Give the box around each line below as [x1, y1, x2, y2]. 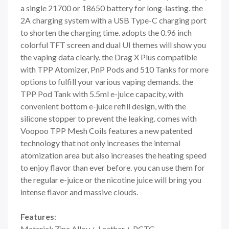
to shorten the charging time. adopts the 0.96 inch [20, 27, 192, 37]
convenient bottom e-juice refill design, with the [20, 101, 186, 111]
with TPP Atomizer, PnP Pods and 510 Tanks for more [20, 64, 209, 74]
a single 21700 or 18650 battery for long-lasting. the [20, 3, 203, 13]
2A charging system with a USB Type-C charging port [20, 15, 207, 25]
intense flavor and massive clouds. [20, 187, 138, 197]
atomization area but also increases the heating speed [20, 150, 207, 160]
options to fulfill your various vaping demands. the [20, 76, 193, 86]
